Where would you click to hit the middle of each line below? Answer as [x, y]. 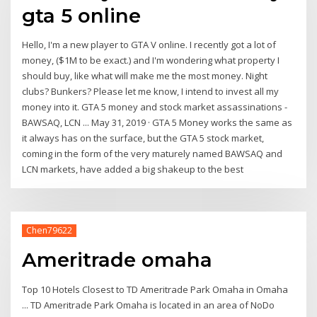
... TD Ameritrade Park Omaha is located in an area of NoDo [149, 305]
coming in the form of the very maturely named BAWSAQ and [152, 154]
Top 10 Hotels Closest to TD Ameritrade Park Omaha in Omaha [155, 289]
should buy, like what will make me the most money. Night [145, 76]
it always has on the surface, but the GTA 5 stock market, [143, 138]
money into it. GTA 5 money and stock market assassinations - [155, 107]
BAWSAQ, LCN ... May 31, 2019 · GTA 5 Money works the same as [157, 123]
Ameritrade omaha [117, 260]
